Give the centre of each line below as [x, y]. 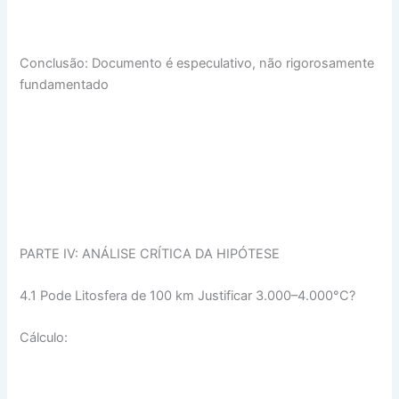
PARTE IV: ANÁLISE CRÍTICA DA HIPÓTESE [150, 253]
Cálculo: [44, 338]
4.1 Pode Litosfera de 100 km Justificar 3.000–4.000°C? [188, 295]
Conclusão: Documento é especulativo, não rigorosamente [197, 64]
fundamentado [65, 85]
